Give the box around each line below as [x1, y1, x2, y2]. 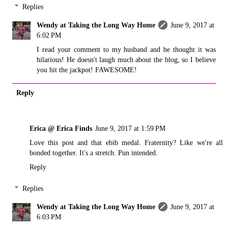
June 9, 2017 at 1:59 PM [95, 124, 165, 133]
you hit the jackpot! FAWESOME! [37, 66, 137, 74]
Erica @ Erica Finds [30, 124, 92, 133]
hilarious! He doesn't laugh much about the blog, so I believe [37, 55, 216, 64]
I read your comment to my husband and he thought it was [37, 45, 216, 54]
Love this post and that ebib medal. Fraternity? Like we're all [30, 138, 223, 147]
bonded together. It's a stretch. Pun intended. [30, 149, 158, 157]
